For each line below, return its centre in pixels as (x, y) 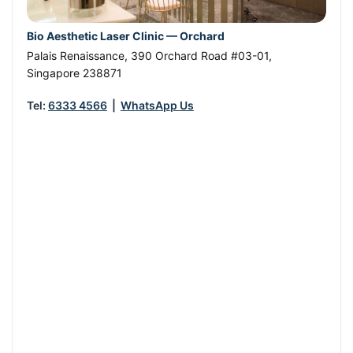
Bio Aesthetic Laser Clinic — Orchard (126, 36)
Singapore (53, 72)
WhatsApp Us (157, 105)
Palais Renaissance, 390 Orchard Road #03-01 (148, 55)
